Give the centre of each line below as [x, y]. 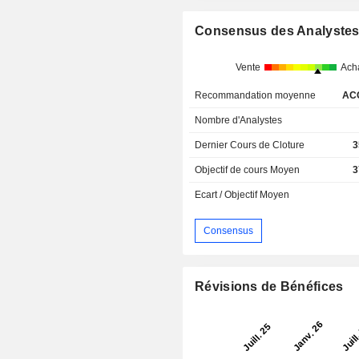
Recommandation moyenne [256, 96]
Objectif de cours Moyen [248, 170]
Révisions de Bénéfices [269, 287]
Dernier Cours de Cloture [250, 145]
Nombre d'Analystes [239, 121]
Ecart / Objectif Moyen [242, 195]
